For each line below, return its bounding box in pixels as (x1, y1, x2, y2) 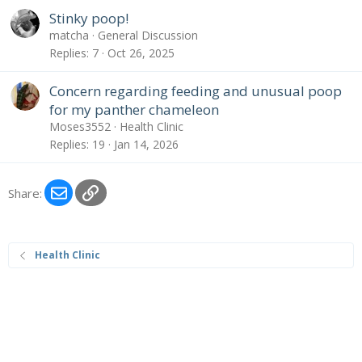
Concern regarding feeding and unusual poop (49, 82, 342, 101)
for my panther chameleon (49, 100, 219, 120)
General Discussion (98, 27, 198, 44)
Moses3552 (49, 119, 111, 135)
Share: (8, 184, 42, 201)
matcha (49, 27, 89, 44)
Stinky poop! (49, 9, 128, 28)
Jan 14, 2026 (114, 136, 179, 152)
